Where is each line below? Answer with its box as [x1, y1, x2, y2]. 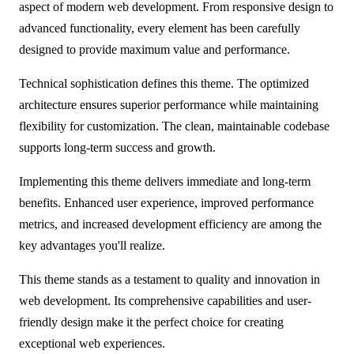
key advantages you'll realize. [19, 238, 165, 252]
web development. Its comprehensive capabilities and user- [19, 293, 311, 307]
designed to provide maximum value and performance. [19, 42, 290, 56]
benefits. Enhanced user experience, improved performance [19, 195, 314, 209]
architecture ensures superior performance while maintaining [19, 97, 318, 111]
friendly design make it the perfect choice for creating [19, 314, 284, 329]
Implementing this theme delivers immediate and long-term [19, 174, 311, 188]
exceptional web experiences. [19, 336, 165, 350]
